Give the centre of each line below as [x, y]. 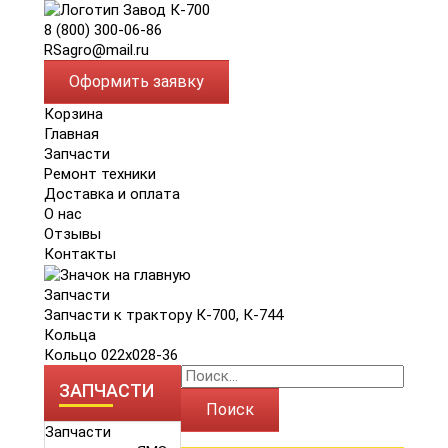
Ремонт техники [100, 174]
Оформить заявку [136, 81]
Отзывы [72, 234]
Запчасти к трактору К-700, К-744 [163, 315]
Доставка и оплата [112, 194]
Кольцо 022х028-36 [111, 355]
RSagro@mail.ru [96, 50]
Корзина [73, 114]
